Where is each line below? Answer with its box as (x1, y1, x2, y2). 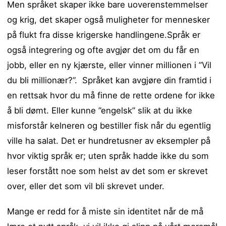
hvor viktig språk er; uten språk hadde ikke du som (7, 150, 209, 161)
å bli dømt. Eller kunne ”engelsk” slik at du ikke (7, 105, 193, 116)
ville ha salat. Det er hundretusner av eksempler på (7, 135, 211, 146)
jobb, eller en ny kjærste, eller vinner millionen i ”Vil (7, 60, 212, 70)
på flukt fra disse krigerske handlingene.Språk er (7, 29, 201, 40)
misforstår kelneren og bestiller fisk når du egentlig (7, 120, 211, 131)
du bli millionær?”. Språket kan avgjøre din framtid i (7, 75, 212, 85)
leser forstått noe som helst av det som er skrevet (7, 165, 208, 176)
